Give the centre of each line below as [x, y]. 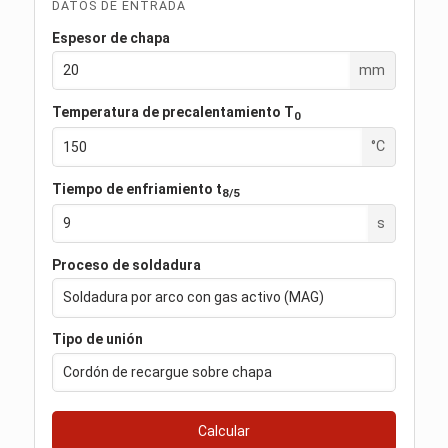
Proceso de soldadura [127, 265]
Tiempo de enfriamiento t [137, 188]
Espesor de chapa [111, 37]
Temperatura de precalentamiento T [173, 112]
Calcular [224, 430]
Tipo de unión [98, 339]
